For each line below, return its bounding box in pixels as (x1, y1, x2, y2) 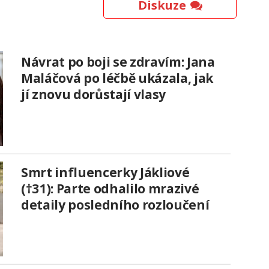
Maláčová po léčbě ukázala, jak (21, 70, 213, 87)
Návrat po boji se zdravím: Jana (21, 53, 215, 71)
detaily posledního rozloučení (21, 196, 210, 214)
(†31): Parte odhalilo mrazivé (21, 180, 199, 198)
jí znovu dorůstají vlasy (21, 86, 166, 103)
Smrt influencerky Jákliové (21, 164, 190, 181)
